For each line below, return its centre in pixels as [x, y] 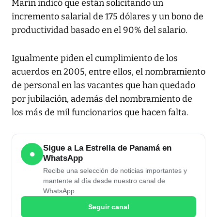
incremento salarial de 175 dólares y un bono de [108, 17]
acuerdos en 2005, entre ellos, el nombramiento [108, 72]
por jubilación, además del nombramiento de [102, 99]
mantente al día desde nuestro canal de [104, 181]
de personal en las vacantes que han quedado [103, 85]
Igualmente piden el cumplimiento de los [95, 58]
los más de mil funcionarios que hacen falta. [100, 113]
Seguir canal [108, 207]
